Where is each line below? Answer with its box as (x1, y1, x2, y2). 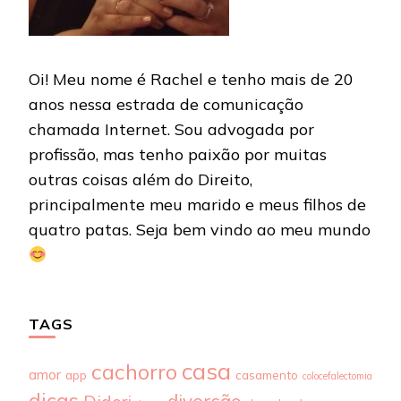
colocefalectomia (303, 370, 372, 383)
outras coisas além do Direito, (29, 169, 252, 191)
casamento (235, 367, 298, 383)
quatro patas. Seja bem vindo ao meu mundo (29, 219, 371, 241)
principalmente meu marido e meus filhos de (29, 194, 366, 216)
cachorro (91, 358, 177, 386)
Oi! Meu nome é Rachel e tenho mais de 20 (29, 69, 354, 90)
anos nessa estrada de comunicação (29, 94, 303, 115)
